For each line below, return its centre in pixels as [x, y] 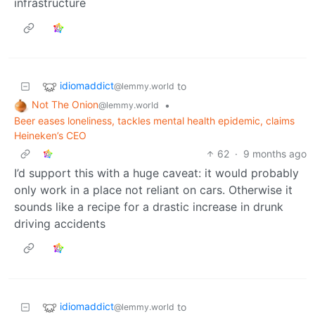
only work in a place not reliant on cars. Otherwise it [153, 189]
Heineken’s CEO [50, 135]
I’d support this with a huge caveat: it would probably [156, 173]
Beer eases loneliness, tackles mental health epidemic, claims [154, 120]
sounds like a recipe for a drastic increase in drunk [149, 206]
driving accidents [60, 223]
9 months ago [275, 153]
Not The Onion [65, 105]
